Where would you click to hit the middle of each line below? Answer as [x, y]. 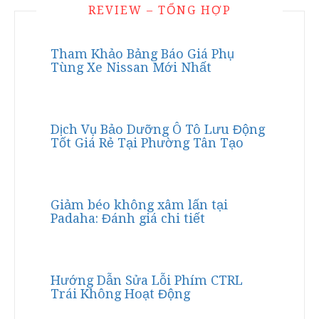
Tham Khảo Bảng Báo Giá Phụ [142, 54]
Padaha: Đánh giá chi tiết [128, 218]
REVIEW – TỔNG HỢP [159, 10]
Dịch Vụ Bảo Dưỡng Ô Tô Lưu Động [158, 129]
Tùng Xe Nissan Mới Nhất [131, 67]
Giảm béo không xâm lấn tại [139, 205]
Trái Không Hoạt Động [120, 294]
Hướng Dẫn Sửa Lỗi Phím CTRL [147, 280]
